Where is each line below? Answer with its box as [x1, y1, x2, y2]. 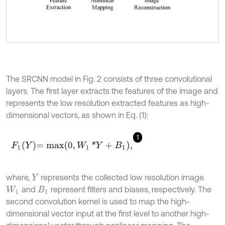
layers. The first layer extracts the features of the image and [6, 86, 218, 96]
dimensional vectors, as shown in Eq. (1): [6, 110, 148, 120]
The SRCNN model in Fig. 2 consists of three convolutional [6, 74, 212, 84]
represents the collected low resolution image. [39, 173, 205, 182]
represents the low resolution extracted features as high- [6, 98, 209, 108]
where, [6, 173, 32, 182]
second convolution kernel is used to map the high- [6, 197, 190, 206]
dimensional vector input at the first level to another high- [6, 209, 209, 218]
